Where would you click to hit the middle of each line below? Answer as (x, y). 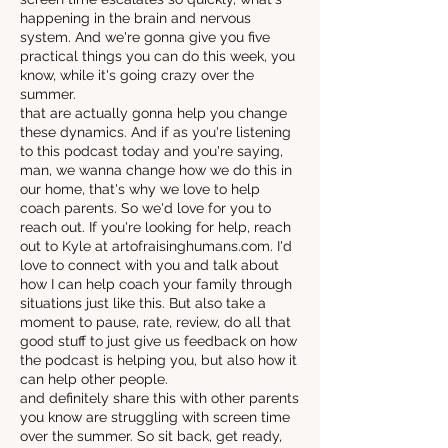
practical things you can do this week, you (157, 56)
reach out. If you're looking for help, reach (155, 227)
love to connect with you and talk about (149, 265)
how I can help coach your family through (156, 284)
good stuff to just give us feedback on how (158, 341)
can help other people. (94, 379)
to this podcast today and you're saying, (151, 151)
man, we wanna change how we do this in (156, 170)
